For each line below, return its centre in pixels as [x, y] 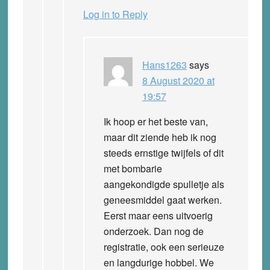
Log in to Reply [115, 14]
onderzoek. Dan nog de [153, 231]
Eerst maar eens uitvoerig [158, 215]
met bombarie [133, 168]
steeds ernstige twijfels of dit [163, 152]
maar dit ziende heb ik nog [160, 137]
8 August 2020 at [178, 80]
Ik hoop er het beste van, [155, 121]
